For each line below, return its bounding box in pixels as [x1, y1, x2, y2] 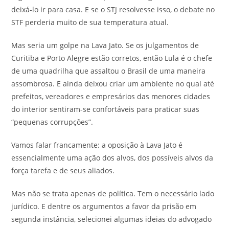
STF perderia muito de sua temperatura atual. [11, 17, 169, 27]
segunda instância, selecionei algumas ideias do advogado [11, 214, 212, 224]
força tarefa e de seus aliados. [11, 165, 115, 175]
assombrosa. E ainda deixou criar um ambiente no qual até [11, 78, 215, 88]
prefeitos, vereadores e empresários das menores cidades [11, 91, 211, 101]
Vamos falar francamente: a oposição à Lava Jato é [11, 140, 183, 150]
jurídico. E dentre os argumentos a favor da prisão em [11, 201, 197, 211]
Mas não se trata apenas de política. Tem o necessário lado [11, 188, 215, 198]
